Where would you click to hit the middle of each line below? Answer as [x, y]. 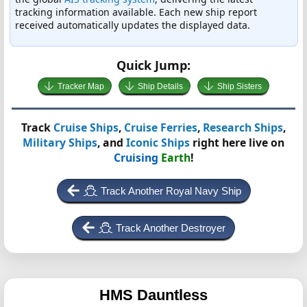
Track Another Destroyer [171, 228]
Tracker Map [81, 86]
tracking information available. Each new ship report [136, 12]
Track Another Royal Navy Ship [171, 191]
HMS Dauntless [153, 295]
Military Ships [60, 143]
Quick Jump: [153, 65]
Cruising [136, 158]
